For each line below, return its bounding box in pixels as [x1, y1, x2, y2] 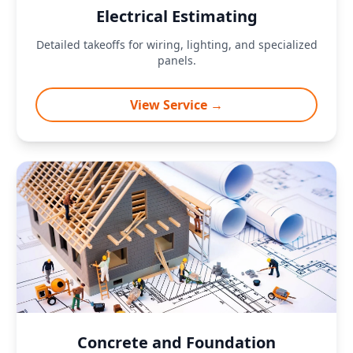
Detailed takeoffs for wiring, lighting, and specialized [35, 37, 318, 52]
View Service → [130, 96, 223, 113]
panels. [157, 53, 196, 68]
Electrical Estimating [95, 6, 258, 27]
